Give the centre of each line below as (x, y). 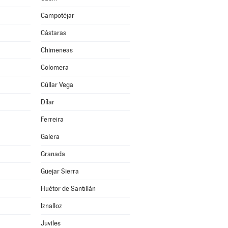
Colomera (54, 67)
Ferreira (52, 119)
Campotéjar (57, 16)
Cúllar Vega (57, 85)
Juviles (50, 223)
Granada (53, 154)
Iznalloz (51, 206)
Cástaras (53, 33)
